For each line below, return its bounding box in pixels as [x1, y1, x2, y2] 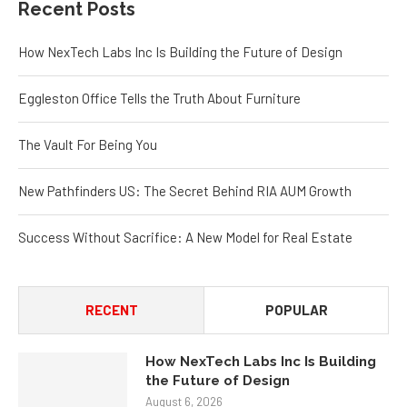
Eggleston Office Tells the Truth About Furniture [18, 86, 301, 104]
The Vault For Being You [18, 133, 157, 150]
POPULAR [264, 298, 328, 315]
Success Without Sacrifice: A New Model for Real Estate [18, 225, 352, 243]
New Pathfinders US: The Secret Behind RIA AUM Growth [18, 179, 352, 196]
